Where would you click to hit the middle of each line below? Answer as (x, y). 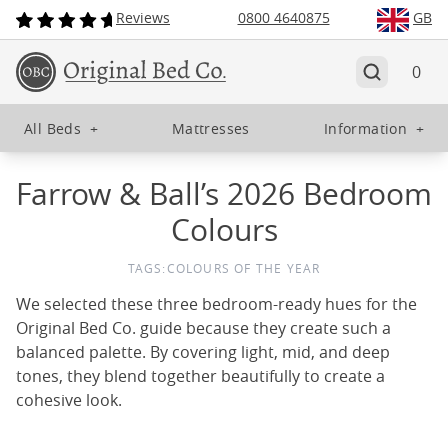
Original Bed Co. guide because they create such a (203, 328)
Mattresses (210, 128)
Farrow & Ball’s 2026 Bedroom (224, 194)
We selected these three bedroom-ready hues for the (216, 304)
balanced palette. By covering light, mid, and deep (203, 352)
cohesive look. (69, 400)
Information (365, 128)
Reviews (143, 17)
